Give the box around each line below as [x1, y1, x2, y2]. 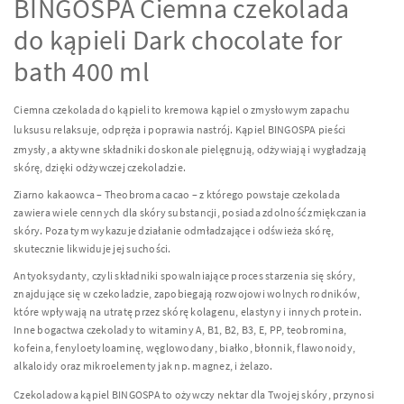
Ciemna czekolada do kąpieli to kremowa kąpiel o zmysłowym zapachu [14, 103, 351, 116]
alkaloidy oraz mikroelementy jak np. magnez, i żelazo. [14, 359, 273, 372]
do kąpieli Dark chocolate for [14, 23, 343, 57]
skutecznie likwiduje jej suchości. [14, 242, 171, 255]
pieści [316, 123, 346, 136]
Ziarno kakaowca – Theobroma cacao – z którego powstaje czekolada [14, 188, 340, 201]
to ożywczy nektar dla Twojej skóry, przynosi [160, 388, 374, 401]
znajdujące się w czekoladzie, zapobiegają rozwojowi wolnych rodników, [14, 287, 361, 300]
